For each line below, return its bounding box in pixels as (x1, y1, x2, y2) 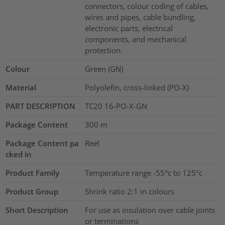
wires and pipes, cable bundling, (84, 12, 196, 23)
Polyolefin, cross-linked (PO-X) (84, 82, 189, 93)
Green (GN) (84, 64, 123, 74)
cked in (6, 149, 32, 160)
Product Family (6, 168, 60, 178)
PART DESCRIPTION (6, 101, 76, 111)
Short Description (6, 205, 69, 215)
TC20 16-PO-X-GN (84, 101, 147, 111)
